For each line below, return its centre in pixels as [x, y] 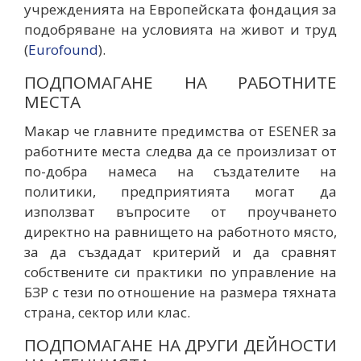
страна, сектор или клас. [107, 312]
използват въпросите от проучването [180, 211]
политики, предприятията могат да [180, 191]
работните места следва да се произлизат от [180, 151]
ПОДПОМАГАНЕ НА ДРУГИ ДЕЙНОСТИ [180, 344]
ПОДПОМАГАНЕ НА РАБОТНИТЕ [180, 82]
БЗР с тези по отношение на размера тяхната [180, 292]
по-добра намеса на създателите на [180, 171]
